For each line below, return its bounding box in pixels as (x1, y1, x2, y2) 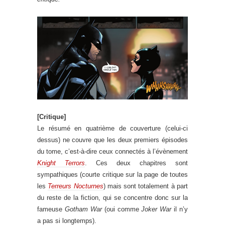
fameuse (37, 205, 65, 213)
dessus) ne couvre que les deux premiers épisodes (37, 136, 188, 144)
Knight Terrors (37, 159, 85, 167)
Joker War (141, 205, 172, 213)
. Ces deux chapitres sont (85, 159, 188, 167)
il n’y (171, 205, 188, 213)
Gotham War (64, 205, 102, 213)
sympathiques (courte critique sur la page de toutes (37, 171, 188, 179)
